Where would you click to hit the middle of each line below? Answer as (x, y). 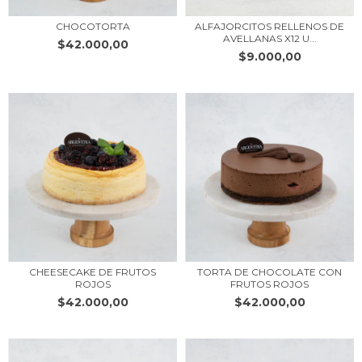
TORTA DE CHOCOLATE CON (269, 272)
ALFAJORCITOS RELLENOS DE (269, 26)
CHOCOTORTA (93, 26)
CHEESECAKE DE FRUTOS (93, 272)
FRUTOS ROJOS (269, 284)
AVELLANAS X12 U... (269, 38)
